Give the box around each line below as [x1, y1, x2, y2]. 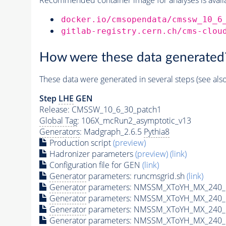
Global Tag [39, 115, 77, 127]
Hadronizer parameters [47, 148, 135, 160]
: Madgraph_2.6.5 [79, 126, 144, 138]
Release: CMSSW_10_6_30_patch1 [39, 104, 161, 116]
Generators [39, 126, 80, 138]
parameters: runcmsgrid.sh [86, 171, 187, 182]
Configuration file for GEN [47, 159, 142, 171]
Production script [47, 137, 113, 149]
